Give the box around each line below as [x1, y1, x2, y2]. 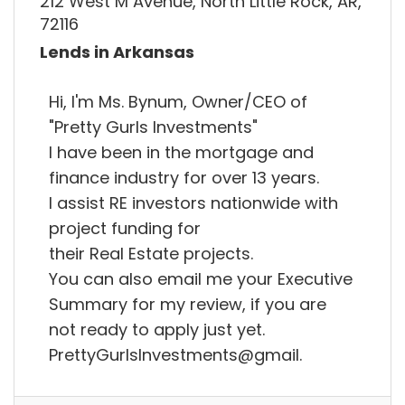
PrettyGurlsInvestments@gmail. [49, 343, 302, 366]
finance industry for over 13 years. [49, 165, 319, 189]
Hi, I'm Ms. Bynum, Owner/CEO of [49, 89, 307, 113]
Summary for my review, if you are [49, 292, 326, 316]
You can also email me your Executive [49, 267, 353, 290]
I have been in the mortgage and [49, 140, 314, 164]
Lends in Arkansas [40, 41, 194, 64]
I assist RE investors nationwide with [49, 191, 338, 214]
